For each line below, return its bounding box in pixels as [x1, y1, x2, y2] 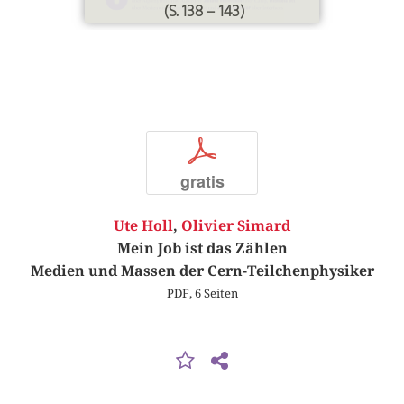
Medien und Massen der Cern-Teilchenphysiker [30, 262, 374, 280]
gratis [179, 169, 225, 193]
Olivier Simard [181, 217, 290, 235]
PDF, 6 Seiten [166, 286, 238, 301]
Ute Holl [114, 217, 173, 235]
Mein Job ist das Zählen [116, 240, 288, 258]
